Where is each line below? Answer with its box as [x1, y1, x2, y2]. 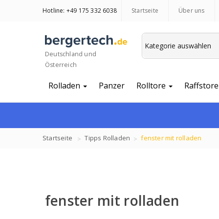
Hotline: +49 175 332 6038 [43, 6, 117, 15]
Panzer [99, 80, 125, 91]
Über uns [178, 6, 205, 15]
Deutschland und [45, 49, 96, 58]
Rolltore [136, 80, 168, 91]
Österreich [45, 60, 77, 69]
